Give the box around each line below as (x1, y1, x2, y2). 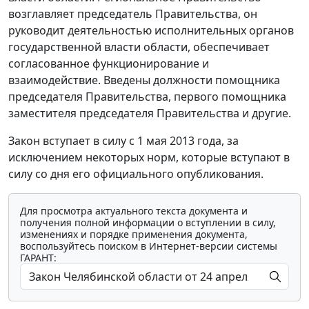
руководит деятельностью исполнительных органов (8, 22, 294, 38)
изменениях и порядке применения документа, (20, 227, 248, 241)
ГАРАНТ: (20, 250, 57, 264)
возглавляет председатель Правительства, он (8, 6, 257, 21)
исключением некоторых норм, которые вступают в (8, 149, 290, 165)
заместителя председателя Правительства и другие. (8, 105, 291, 121)
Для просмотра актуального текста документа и (20, 203, 248, 217)
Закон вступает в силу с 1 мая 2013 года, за (8, 132, 239, 148)
